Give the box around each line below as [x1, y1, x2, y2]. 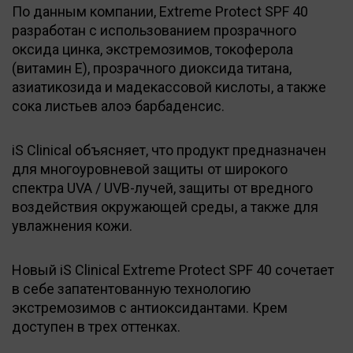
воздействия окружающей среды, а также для [12, 198, 318, 215]
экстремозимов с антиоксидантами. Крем [12, 299, 288, 316]
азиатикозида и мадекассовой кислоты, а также [12, 78, 326, 95]
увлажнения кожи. [12, 217, 132, 234]
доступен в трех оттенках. [12, 318, 180, 335]
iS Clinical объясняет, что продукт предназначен [12, 141, 326, 158]
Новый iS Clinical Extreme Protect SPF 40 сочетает [12, 261, 334, 278]
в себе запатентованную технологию [12, 280, 251, 297]
